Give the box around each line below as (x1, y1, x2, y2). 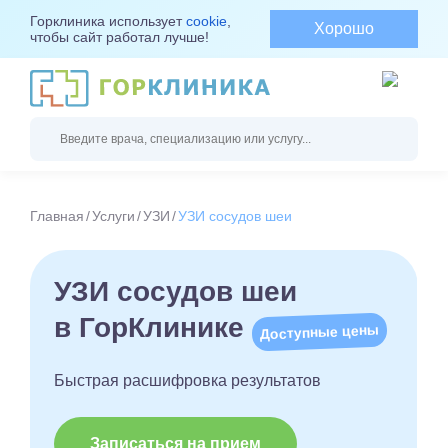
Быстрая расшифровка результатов (54, 372, 321, 390)
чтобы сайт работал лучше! (30, 29, 209, 45)
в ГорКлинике (54, 312, 252, 344)
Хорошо (314, 20, 375, 37)
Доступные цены (259, 322, 380, 343)
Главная (30, 208, 84, 225)
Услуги (92, 208, 135, 225)
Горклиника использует (30, 13, 186, 29)
